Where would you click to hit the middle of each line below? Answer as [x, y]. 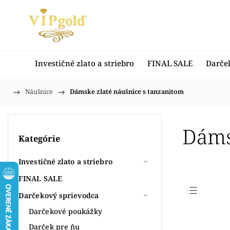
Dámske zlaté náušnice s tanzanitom [127, 92]
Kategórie [39, 139]
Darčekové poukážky [65, 211]
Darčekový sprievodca [59, 195]
